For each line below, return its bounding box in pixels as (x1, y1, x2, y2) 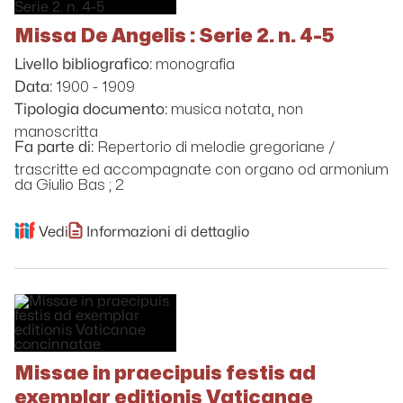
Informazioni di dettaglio (85, 225, 249, 240)
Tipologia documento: (14, 102, 167, 118)
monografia (156, 55, 235, 74)
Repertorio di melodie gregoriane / (97, 138, 336, 157)
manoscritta (14, 122, 98, 141)
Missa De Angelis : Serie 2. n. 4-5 (14, 23, 335, 48)
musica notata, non (171, 100, 303, 119)
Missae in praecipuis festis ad (14, 361, 316, 385)
